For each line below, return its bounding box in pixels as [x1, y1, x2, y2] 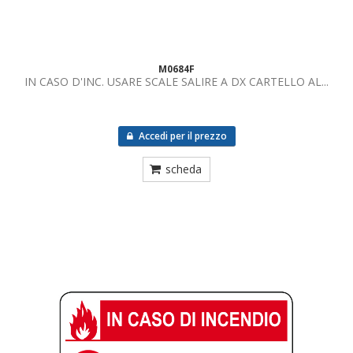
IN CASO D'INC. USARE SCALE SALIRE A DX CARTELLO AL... [24, 74, 329, 89]
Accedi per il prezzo [136, 129, 227, 143]
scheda [165, 162, 202, 176]
